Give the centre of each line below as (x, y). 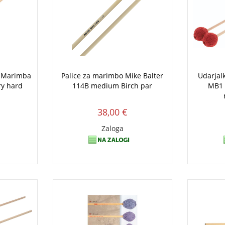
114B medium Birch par (113, 86)
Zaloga (112, 129)
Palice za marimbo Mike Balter (113, 76)
